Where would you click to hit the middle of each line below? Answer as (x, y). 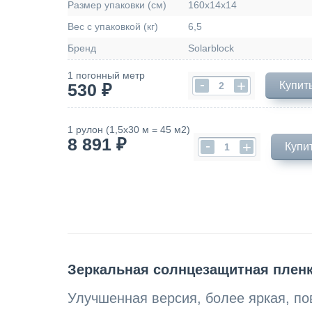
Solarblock (211, 48)
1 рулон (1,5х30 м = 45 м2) (129, 130)
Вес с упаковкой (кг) (113, 26)
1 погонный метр (106, 75)
